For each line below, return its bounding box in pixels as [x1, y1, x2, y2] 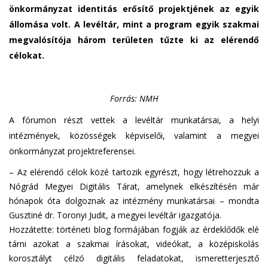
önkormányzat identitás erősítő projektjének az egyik [9, 3, 259, 14]
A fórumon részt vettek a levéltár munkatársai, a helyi [9, 114, 259, 126]
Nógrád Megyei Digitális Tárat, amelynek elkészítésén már [9, 181, 259, 192]
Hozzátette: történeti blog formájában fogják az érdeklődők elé [9, 224, 259, 235]
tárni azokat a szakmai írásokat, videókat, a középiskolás [9, 238, 259, 249]
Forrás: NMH [109, 93, 159, 104]
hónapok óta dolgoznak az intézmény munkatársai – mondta [9, 195, 259, 206]
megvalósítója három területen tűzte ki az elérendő [9, 34, 259, 45]
